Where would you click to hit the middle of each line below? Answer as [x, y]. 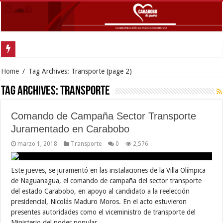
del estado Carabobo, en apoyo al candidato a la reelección [101, 191]
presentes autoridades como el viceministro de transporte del [104, 212]
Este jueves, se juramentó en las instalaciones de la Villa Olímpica [109, 170]
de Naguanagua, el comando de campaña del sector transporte [107, 180]
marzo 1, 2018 [38, 144]
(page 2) [118, 71]
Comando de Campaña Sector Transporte [104, 116]
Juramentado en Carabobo [70, 129]
